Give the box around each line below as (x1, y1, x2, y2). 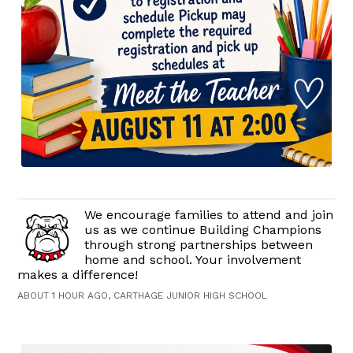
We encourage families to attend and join (84, 207, 334, 223)
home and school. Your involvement (84, 252, 302, 268)
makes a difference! (17, 267, 139, 283)
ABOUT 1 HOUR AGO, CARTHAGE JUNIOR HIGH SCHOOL (17, 290, 268, 302)
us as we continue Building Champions (84, 222, 322, 238)
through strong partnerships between (84, 237, 314, 253)
